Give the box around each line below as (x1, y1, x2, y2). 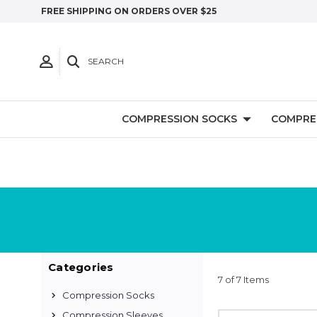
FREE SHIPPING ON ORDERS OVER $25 (41, 6, 217, 16)
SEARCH (88, 56, 124, 67)
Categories (48, 260, 114, 274)
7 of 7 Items (218, 273, 269, 285)
